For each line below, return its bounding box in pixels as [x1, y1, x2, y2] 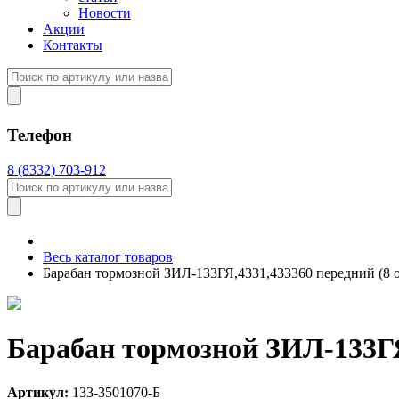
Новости [78, 5, 131, 21]
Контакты [43, 37, 102, 53]
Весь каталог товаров [43, 248, 173, 265]
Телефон [7, 126, 72, 145]
